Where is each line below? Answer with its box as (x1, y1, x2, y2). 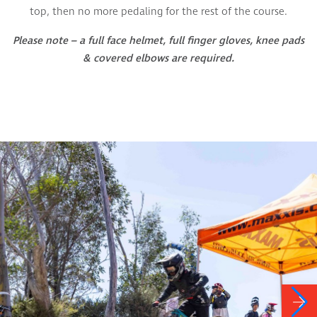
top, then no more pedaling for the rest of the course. (30, 4, 287, 20)
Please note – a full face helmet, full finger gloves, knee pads (13, 33, 304, 49)
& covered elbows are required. (83, 51, 234, 67)
